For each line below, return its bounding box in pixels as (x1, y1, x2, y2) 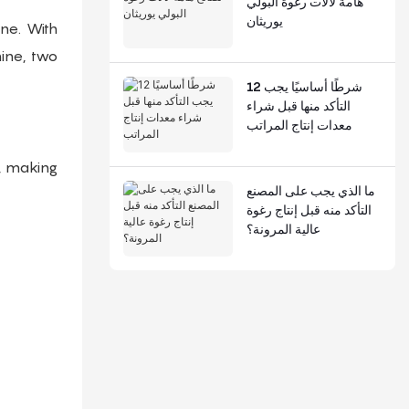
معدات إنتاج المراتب (246, 116, 352, 132)
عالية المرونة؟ (246, 220, 320, 236)
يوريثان (246, 12, 283, 28)
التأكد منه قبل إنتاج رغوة (246, 201, 372, 217)
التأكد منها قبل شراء (246, 97, 351, 113)
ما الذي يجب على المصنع (246, 182, 375, 198)
